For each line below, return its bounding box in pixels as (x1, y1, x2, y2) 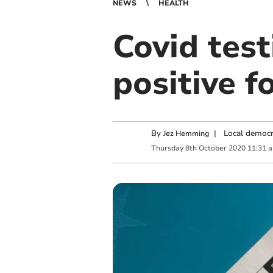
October (198, 143, 227, 153)
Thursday (151, 143, 183, 153)
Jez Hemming (163, 129, 209, 139)
